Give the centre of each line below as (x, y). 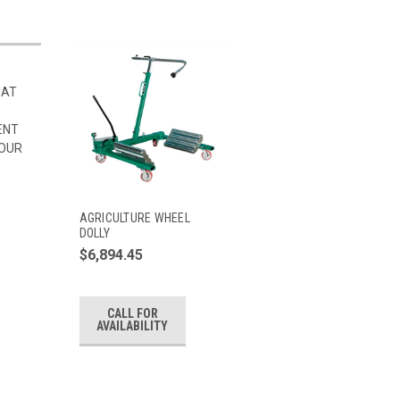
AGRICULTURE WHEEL (134, 217)
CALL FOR (132, 314)
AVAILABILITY (133, 326)
